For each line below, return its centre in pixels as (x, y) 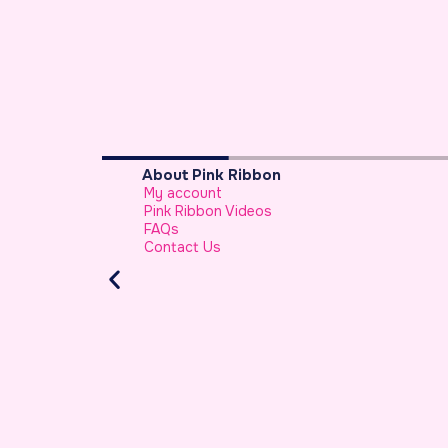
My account (148, 192)
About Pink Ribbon (177, 174)
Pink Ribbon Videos (173, 210)
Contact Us (148, 246)
